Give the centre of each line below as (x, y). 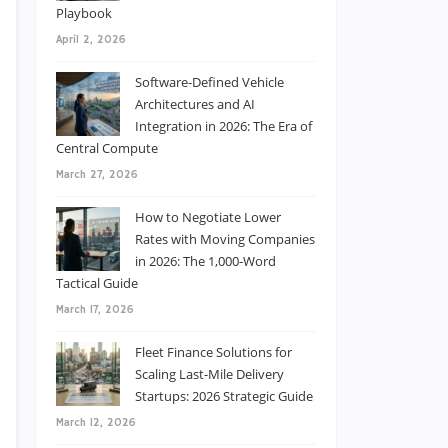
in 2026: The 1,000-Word (205, 261)
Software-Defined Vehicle (209, 82)
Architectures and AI (195, 104)
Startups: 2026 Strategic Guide (224, 396)
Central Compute (107, 148)
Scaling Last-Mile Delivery (209, 374)
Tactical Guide (97, 283)
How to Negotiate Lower (208, 217)
